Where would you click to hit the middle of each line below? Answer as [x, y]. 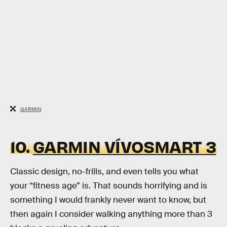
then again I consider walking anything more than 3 [111, 214]
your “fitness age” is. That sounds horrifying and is [109, 185]
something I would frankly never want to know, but [108, 200]
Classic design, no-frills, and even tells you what [104, 171]
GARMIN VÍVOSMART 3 [124, 146]
